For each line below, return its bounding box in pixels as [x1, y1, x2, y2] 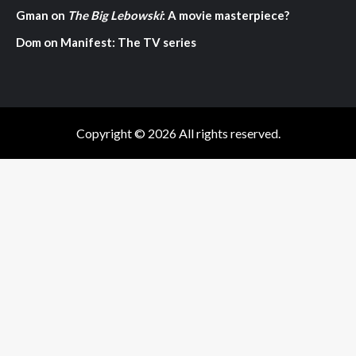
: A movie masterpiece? [162, 8, 289, 22]
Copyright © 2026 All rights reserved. [75, 126, 281, 141]
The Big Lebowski [68, 8, 162, 22]
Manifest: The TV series [60, 35, 196, 49]
